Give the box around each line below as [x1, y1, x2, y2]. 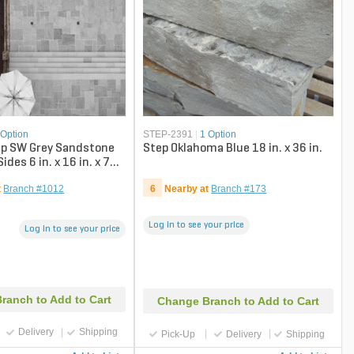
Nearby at [164, 183, 209, 195]
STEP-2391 [143, 129, 194, 141]
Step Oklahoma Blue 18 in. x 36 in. [143, 142, 323, 156]
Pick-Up [161, 328, 196, 340]
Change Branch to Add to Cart [157, 295, 320, 308]
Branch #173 [211, 183, 267, 195]
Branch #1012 [3, 183, 65, 195]
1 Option [200, 129, 237, 141]
